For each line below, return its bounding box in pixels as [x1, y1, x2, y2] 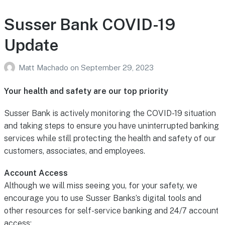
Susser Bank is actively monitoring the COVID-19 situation [4, 108, 216, 119]
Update [4, 36, 58, 55]
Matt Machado [18, 63, 70, 72]
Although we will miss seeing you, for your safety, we [4, 181, 197, 191]
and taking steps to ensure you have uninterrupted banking [4, 121, 219, 131]
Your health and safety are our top [4, 86, 139, 96]
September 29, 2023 [80, 63, 154, 72]
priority [139, 86, 168, 96]
